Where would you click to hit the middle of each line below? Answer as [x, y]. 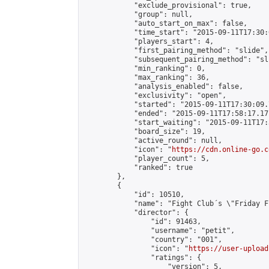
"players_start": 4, [149, 41]
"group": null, [138, 14]
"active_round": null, [153, 141]
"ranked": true [138, 168]
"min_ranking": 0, [144, 68]
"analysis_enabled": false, [163, 86]
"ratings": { [142, 258]
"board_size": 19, [144, 131]
